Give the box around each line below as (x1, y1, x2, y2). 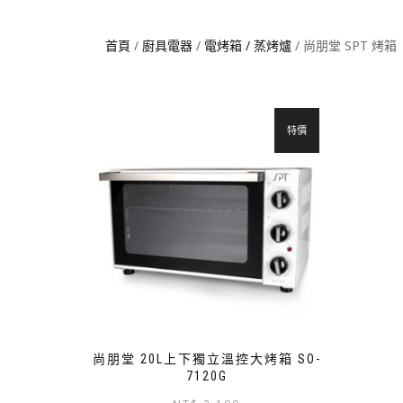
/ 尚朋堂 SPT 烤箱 (291, 37, 397, 54)
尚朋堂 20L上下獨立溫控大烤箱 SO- (92, 352, 321, 367)
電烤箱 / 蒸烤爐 (204, 37, 291, 54)
